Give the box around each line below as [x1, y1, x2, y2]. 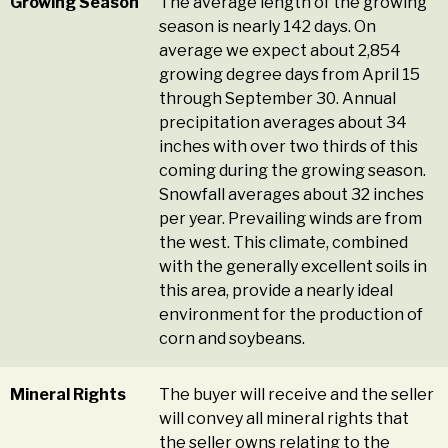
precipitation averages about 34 [159, 113, 408, 133]
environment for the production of [159, 305, 424, 325]
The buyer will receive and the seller [159, 385, 435, 405]
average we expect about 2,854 [159, 41, 402, 61]
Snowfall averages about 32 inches [159, 185, 425, 205]
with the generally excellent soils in [159, 257, 428, 277]
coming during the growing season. [159, 161, 427, 181]
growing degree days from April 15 [159, 65, 421, 85]
